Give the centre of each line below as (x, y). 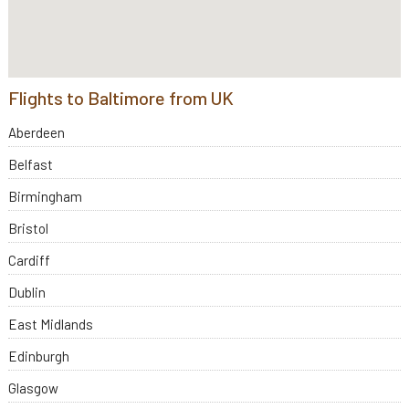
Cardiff (29, 260)
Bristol (28, 228)
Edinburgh (38, 356)
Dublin (26, 292)
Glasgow (33, 388)
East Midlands (50, 324)
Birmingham (45, 196)
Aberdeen (36, 132)
